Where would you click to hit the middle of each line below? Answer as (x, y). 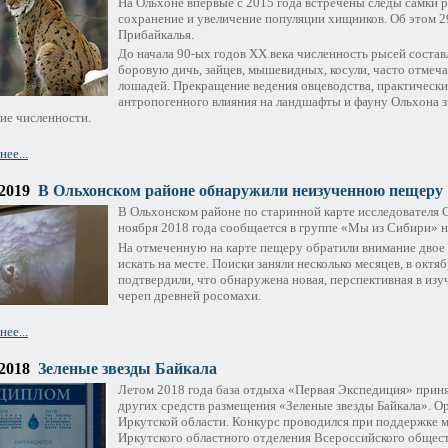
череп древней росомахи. (189, 296)
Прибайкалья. (156, 34)
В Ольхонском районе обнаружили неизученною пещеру (240, 191)
